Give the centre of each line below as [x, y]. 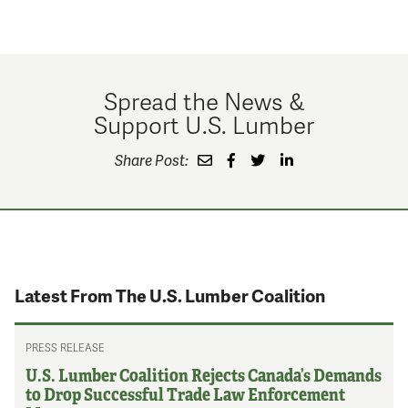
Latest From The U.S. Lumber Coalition [170, 295]
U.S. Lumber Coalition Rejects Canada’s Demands [204, 375]
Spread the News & [204, 100]
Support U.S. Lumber [204, 124]
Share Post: [153, 159]
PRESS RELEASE [66, 347]
